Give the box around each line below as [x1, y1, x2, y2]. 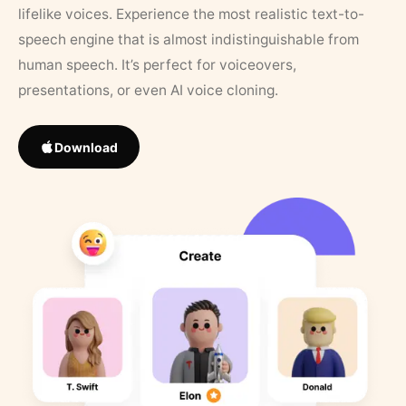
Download [54, 139, 118, 155]
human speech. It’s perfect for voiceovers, [18, 56, 296, 73]
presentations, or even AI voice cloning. [18, 82, 278, 99]
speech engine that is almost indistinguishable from [18, 31, 359, 48]
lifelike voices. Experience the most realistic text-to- [18, 5, 364, 23]
